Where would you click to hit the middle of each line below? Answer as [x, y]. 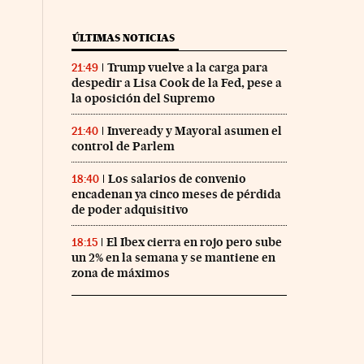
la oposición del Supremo [143, 99]
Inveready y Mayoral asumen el [194, 131]
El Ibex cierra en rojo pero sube [194, 243]
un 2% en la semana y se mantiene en [173, 258]
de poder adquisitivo [130, 210]
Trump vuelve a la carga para [187, 68]
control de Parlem [123, 147]
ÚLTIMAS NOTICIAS [123, 38]
